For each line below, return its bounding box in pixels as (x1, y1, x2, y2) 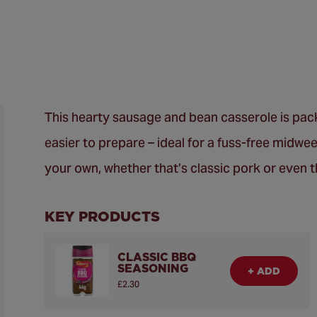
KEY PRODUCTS (45, 207, 160, 226)
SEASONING (117, 260, 188, 276)
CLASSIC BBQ (117, 249, 196, 265)
